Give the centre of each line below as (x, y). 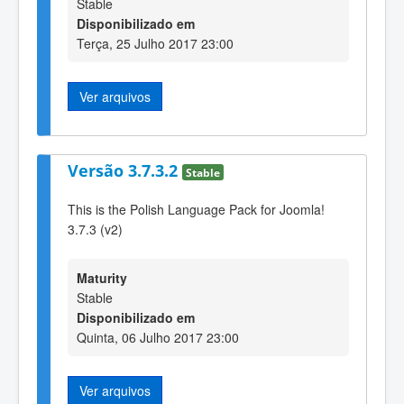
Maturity (102, 278)
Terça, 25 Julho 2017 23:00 (155, 43)
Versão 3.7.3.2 (125, 171)
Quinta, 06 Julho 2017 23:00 (158, 338)
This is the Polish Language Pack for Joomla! (196, 209)
